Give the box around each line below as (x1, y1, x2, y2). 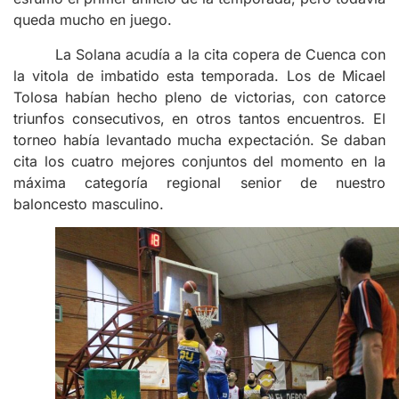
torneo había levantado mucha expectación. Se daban (13, 130, 386, 149)
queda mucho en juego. (13, 11, 172, 29)
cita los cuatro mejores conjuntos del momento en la (13, 151, 386, 170)
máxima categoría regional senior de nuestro (13, 173, 386, 191)
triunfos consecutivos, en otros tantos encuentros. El (13, 109, 386, 127)
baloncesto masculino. (13, 194, 164, 213)
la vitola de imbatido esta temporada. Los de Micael (13, 66, 386, 85)
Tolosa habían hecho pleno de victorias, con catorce (13, 87, 386, 106)
